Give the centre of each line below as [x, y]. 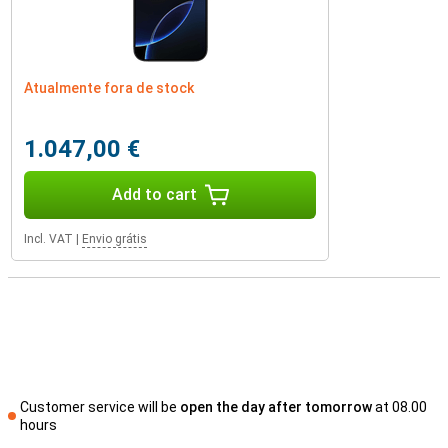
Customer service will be [99, 407]
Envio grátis [114, 239]
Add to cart [154, 194]
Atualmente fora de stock [109, 88]
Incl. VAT [48, 239]
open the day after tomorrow [275, 407]
